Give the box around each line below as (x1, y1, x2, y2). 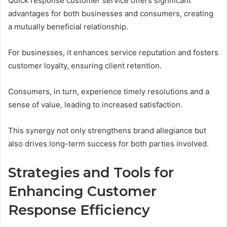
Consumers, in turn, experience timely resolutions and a (8, 87, 209, 97)
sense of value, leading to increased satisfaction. (8, 100, 182, 110)
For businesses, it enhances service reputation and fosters (8, 48, 218, 58)
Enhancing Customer (8, 183, 157, 200)
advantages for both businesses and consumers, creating (8, 9, 213, 19)
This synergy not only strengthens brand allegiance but (8, 126, 206, 136)
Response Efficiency (8, 202, 150, 219)
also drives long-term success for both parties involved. (8, 139, 209, 149)
